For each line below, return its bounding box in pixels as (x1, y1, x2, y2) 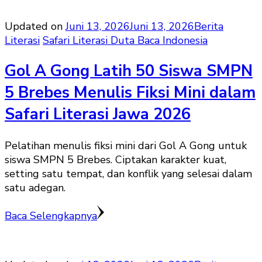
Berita (194, 19, 223, 33)
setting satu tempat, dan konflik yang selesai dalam (5, 166, 252, 181)
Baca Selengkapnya (5, 208, 97, 223)
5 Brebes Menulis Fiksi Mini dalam (5, 82, 256, 104)
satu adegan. (5, 180, 65, 195)
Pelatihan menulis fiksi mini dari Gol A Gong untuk (5, 138, 247, 153)
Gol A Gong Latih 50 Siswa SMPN (5, 60, 253, 82)
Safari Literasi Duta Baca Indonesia (43, 33, 208, 47)
